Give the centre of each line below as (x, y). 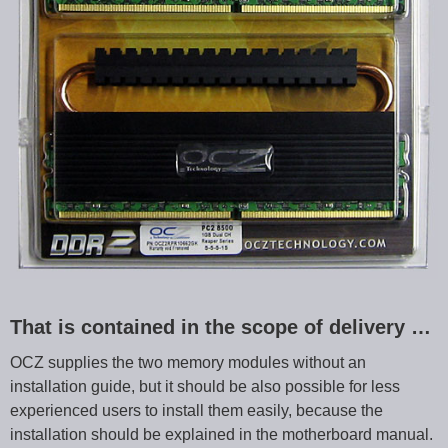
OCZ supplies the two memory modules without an (188, 363)
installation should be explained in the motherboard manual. (221, 435)
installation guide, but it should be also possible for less (205, 387)
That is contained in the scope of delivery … (220, 327)
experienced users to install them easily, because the (196, 411)
